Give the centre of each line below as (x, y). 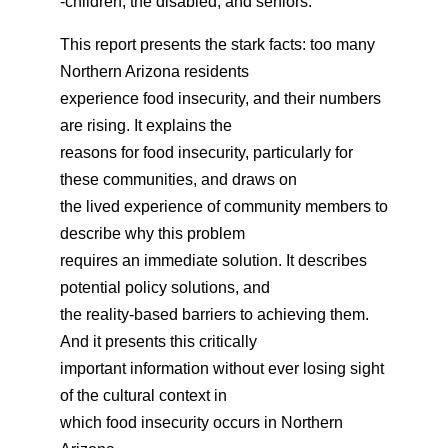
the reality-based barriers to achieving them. (214, 314)
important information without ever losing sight (222, 368)
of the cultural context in (143, 395)
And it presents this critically (158, 341)
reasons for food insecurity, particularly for (206, 152)
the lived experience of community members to (224, 206)
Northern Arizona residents (154, 71)
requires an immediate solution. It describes (213, 260)
